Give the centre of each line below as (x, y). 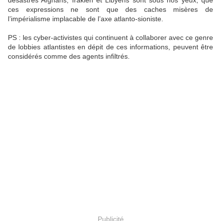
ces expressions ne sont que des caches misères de (110, 10)
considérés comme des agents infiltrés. (69, 56)
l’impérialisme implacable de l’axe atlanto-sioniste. (86, 19)
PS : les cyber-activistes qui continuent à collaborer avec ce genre (110, 38)
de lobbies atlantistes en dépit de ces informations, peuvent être (110, 47)
